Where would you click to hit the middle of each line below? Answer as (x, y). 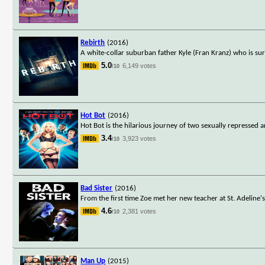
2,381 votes (140, 211)
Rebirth (93, 43)
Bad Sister (97, 188)
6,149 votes (140, 65)
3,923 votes (140, 138)
